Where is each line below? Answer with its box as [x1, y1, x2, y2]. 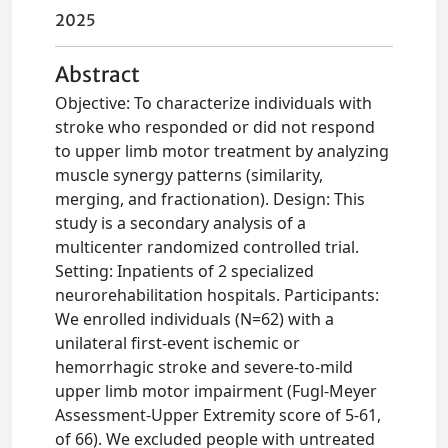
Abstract [55, 62, 141, 89]
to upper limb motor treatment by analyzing [55, 140, 390, 163]
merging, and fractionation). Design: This [55, 188, 366, 211]
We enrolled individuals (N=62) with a [55, 308, 335, 331]
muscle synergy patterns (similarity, [55, 164, 324, 187]
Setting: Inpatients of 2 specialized [55, 260, 315, 283]
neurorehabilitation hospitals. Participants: [55, 284, 380, 307]
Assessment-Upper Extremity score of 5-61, [55, 404, 382, 427]
